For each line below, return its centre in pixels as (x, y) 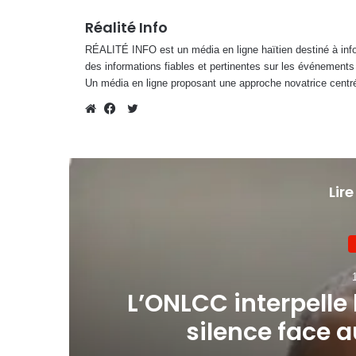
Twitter (155, 108)
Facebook (139, 128)
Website (115, 128)
